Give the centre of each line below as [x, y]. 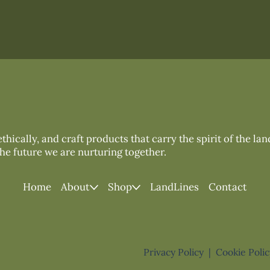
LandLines [174, 187]
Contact [228, 187]
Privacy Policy [173, 252]
